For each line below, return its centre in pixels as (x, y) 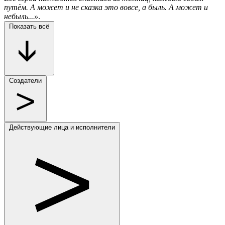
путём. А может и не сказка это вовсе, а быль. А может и (106, 7)
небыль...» (21, 16)
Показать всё (29, 26)
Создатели (25, 80)
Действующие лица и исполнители (62, 127)
